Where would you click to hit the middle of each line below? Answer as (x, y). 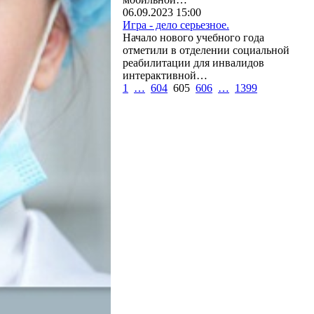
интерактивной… (165, 75)
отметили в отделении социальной (206, 50)
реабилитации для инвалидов (193, 63)
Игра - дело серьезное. (176, 25)
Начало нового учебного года (193, 37)
